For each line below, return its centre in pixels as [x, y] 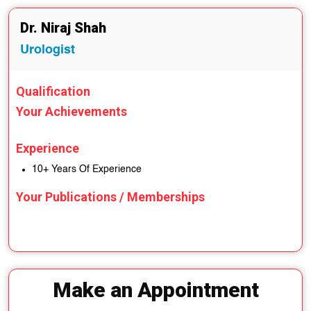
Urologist [48, 50]
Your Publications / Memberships [110, 197]
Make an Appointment [155, 290]
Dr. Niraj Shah [63, 28]
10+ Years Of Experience [87, 169]
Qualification [53, 91]
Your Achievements [72, 111]
